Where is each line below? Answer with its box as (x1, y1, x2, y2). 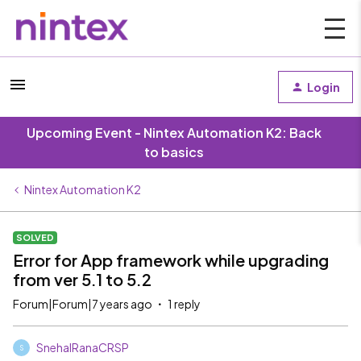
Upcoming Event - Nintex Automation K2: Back (27, 124, 322, 141)
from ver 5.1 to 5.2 (13, 269, 151, 289)
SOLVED (16, 232, 54, 243)
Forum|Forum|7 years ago (13, 297, 152, 311)
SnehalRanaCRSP (36, 340, 129, 355)
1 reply (168, 297, 201, 311)
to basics (144, 143, 204, 160)
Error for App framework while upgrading (13, 250, 329, 270)
